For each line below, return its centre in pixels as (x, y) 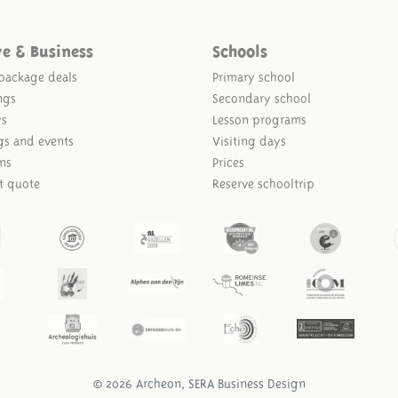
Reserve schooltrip (263, 183)
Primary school (254, 77)
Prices (228, 162)
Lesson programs (259, 119)
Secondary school (262, 98)
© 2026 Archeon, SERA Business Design (199, 383)
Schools (240, 48)
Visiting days (249, 141)
